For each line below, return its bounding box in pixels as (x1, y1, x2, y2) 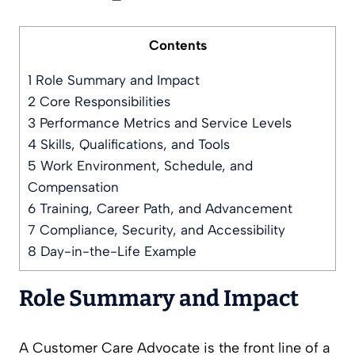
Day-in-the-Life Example (36, 243, 197, 260)
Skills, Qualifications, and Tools (36, 136, 230, 153)
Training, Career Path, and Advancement (36, 200, 292, 217)
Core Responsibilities (36, 94, 170, 110)
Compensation (28, 179, 119, 196)
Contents (148, 37, 207, 54)
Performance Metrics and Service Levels (36, 115, 292, 132)
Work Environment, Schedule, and (36, 158, 253, 174)
